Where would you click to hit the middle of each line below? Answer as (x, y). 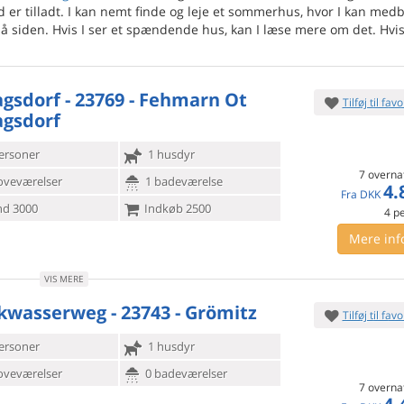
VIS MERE (64, 279)
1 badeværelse (182, 181)
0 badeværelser (184, 373)
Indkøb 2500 (176, 208)
